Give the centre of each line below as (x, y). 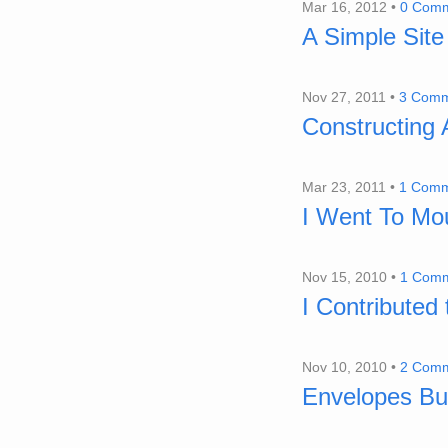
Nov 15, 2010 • (351, 277)
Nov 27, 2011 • (350, 97)
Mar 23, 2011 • (350, 187)
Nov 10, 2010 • (351, 367)
